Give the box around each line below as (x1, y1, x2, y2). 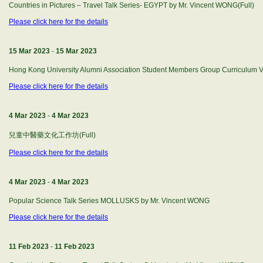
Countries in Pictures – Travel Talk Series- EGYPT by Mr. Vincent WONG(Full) (9, 1, 254, 9)
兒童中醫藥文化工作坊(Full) (9, 131, 96, 139)
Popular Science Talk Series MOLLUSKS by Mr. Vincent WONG (9, 197, 210, 205)
